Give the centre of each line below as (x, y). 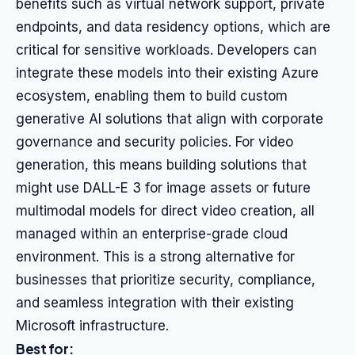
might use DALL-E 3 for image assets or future (163, 188)
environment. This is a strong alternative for (155, 257)
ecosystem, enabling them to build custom (152, 96)
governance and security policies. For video (155, 142)
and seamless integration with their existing (155, 303)
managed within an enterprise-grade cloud (152, 234)
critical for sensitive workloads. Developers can (166, 50)
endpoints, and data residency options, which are (173, 27)
